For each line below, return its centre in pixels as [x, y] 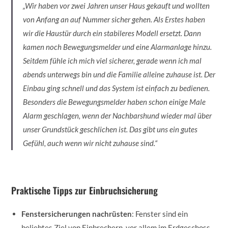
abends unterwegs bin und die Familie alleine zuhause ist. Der [119, 74]
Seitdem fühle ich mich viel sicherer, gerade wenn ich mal [112, 60]
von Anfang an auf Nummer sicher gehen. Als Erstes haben [114, 19]
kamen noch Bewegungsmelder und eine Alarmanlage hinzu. [118, 47]
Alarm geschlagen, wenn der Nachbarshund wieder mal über [118, 115]
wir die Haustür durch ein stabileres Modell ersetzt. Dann [112, 33]
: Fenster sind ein [160, 213]
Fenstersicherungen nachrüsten [77, 213]
